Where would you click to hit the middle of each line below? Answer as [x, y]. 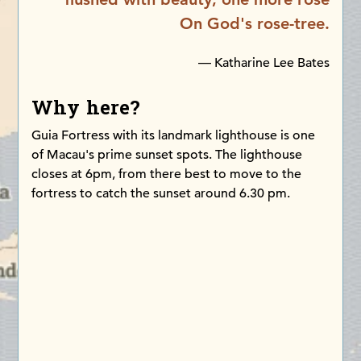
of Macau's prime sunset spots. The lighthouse [167, 155]
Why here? [86, 109]
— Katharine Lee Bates [263, 63]
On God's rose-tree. [254, 24]
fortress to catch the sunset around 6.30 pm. [161, 194]
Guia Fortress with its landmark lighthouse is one [174, 136]
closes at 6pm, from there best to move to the [167, 174]
